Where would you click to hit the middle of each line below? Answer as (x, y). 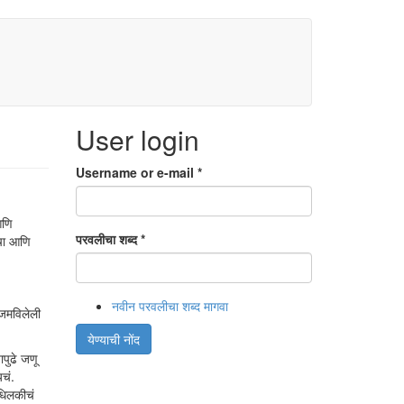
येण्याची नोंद (113, 339)
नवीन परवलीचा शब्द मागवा (170, 306)
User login (137, 139)
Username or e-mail (136, 172)
